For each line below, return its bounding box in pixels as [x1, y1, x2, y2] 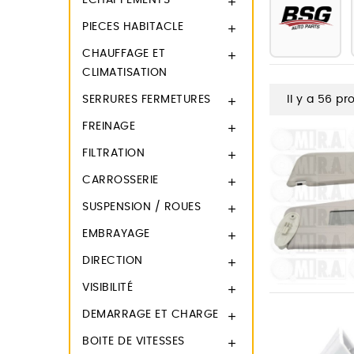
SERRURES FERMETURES [82, 94, 211, 105]
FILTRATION [82, 148, 145, 159]
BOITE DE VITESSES [82, 336, 185, 347]
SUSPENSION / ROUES [82, 201, 201, 213]
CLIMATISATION [82, 67, 168, 78]
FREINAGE [82, 121, 135, 132]
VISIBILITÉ [82, 282, 133, 293]
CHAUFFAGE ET [82, 48, 165, 59]
